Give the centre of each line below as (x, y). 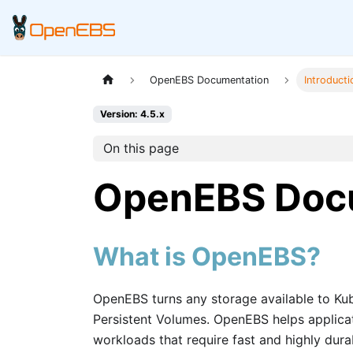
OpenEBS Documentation (210, 80)
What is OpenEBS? (207, 256)
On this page (141, 149)
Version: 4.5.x (132, 114)
